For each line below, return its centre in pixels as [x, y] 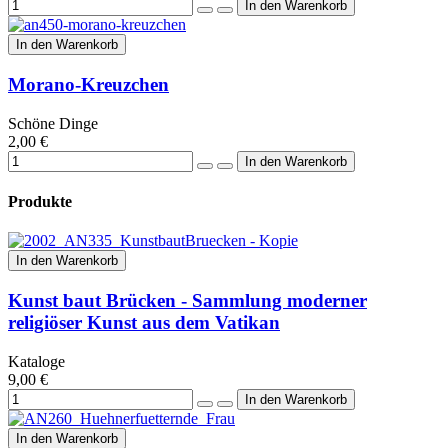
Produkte [40, 202]
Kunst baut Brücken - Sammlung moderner [187, 300]
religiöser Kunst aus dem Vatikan [144, 322]
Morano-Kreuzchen [88, 85]
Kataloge [36, 361]
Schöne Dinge [53, 123]
